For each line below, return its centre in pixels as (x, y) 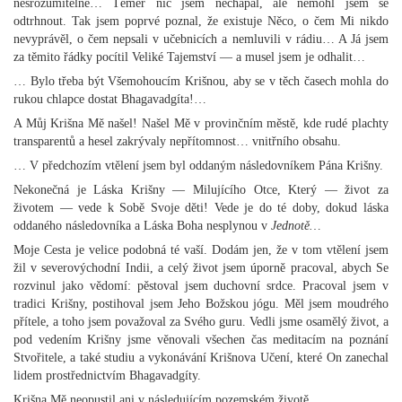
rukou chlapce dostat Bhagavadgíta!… (110, 99)
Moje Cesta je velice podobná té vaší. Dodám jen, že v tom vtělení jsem (201, 250)
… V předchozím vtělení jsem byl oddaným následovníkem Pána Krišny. (198, 166)
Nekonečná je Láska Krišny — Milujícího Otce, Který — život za (201, 190)
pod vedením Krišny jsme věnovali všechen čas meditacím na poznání (201, 340)
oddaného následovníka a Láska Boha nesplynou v (142, 226)
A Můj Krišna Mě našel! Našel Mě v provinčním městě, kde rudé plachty (201, 123)
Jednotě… (296, 226)
